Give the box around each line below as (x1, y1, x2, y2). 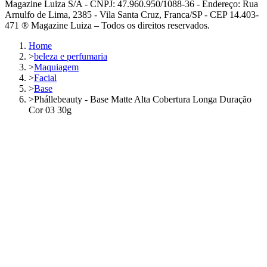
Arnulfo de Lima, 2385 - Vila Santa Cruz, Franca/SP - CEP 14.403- (5, 10, 259, 20)
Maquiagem (34, 62, 79, 73)
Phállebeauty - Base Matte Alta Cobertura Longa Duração (34, 94, 252, 105)
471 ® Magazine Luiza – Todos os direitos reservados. (5, 20, 210, 31)
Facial (34, 73, 57, 83)
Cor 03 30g (29, 105, 72, 116)
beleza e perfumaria (34, 51, 107, 62)
